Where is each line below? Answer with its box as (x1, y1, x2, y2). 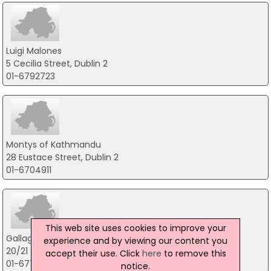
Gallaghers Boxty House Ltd (5, 232, 120, 244)
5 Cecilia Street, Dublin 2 (5, 57, 108, 70)
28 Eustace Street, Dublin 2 (5, 151, 119, 163)
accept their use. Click (45, 247, 142, 260)
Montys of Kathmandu (5, 138, 101, 151)
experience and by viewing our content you (44, 234, 227, 247)
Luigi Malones (5, 45, 62, 57)
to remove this (161, 247, 226, 260)
